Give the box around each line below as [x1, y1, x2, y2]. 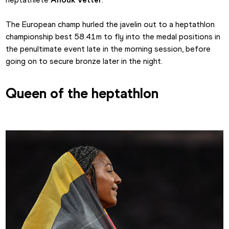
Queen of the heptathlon [6, 84, 159, 102]
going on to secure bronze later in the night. [6, 56, 163, 66]
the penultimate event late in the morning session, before [6, 43, 211, 54]
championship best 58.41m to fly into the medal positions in [6, 31, 221, 41]
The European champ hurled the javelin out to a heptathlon [6, 19, 215, 29]
